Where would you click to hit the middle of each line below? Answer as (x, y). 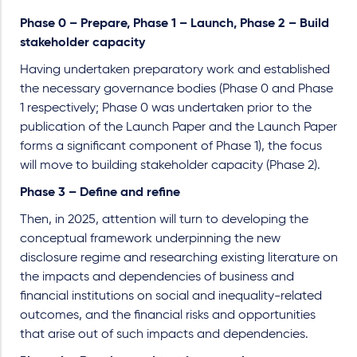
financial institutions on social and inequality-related (171, 296)
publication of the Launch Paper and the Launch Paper (178, 127)
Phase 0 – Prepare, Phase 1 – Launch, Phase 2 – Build (175, 24)
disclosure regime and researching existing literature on (179, 258)
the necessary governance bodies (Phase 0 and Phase (177, 89)
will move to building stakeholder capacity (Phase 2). (170, 166)
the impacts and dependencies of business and (157, 277)
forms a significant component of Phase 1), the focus (171, 147)
